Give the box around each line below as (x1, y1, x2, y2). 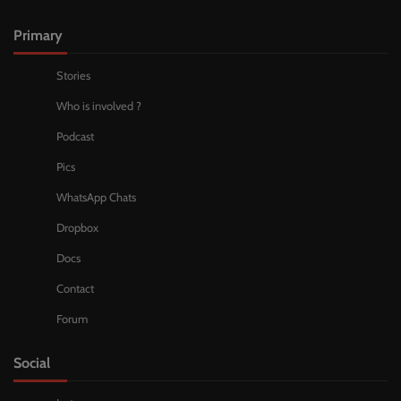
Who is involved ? (56, 99, 141, 114)
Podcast (56, 130, 94, 144)
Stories (56, 69, 90, 83)
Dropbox (56, 221, 98, 235)
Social (13, 354, 50, 372)
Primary (13, 26, 63, 45)
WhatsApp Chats (56, 191, 136, 205)
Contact (56, 282, 94, 296)
